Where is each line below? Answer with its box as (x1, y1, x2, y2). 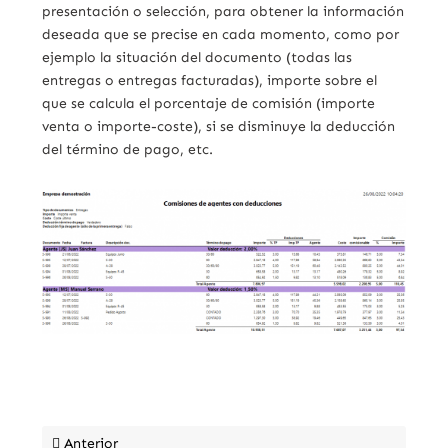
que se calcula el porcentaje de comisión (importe (42, 95, 376, 112)
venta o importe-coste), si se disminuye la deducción (42, 118, 396, 135)
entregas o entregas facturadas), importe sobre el (42, 72, 378, 89)
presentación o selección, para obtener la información (42, 3, 405, 20)
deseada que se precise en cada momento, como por (42, 26, 400, 43)
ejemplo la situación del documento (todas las (42, 49, 353, 66)
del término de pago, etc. (42, 141, 214, 158)
